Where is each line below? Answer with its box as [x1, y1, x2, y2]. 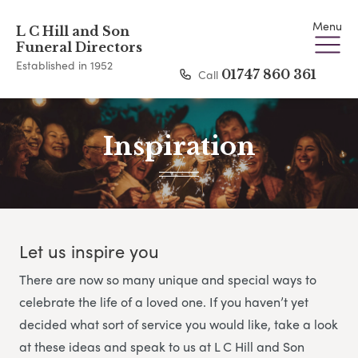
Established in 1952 [16, 57, 113, 73]
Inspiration [102, 130, 256, 162]
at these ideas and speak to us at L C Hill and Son [19, 337, 304, 356]
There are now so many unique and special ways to [19, 270, 316, 289]
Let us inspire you [19, 238, 159, 265]
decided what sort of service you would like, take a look [19, 315, 338, 334]
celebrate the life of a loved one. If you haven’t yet [19, 292, 308, 312]
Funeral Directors [16, 39, 142, 55]
